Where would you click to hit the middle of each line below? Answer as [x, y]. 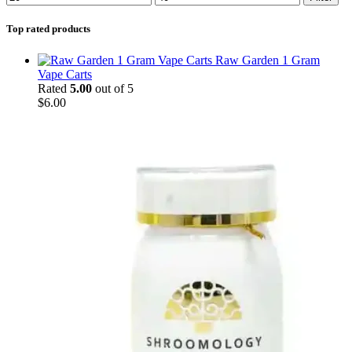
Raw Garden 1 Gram [268, 60]
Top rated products [48, 29]
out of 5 [113, 88]
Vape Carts [65, 74]
